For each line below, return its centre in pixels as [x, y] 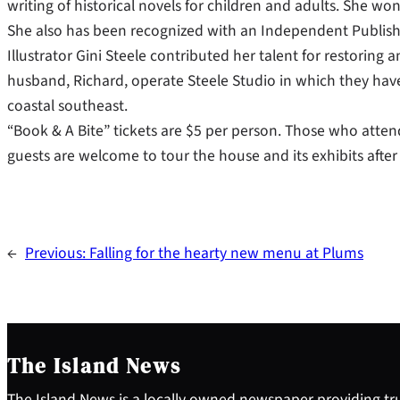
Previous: [57, 254]
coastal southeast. [67, 105]
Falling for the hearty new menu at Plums [226, 254]
